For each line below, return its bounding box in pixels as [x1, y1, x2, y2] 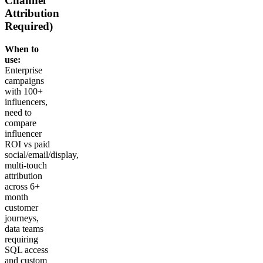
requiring [5, 234, 38, 244]
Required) [5, 20, 53, 33]
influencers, [5, 96, 48, 107]
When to [5, 43, 39, 54]
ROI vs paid [5, 139, 50, 149]
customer [5, 202, 38, 213]
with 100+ [5, 86, 43, 96]
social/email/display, [5, 149, 79, 160]
